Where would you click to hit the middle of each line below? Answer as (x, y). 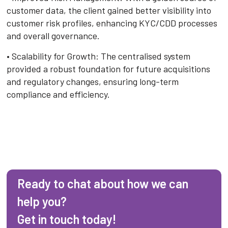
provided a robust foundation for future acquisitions (109, 68)
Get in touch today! (67, 219)
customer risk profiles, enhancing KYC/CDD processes (112, 23)
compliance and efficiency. (59, 94)
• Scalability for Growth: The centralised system (99, 56)
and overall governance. (53, 35)
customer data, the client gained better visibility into (109, 10)
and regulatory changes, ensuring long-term (93, 81)
